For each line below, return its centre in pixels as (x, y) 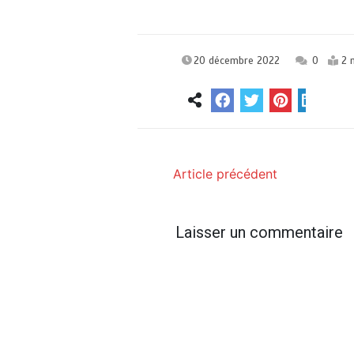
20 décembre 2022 (237, 60)
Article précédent (226, 173)
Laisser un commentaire (260, 232)
